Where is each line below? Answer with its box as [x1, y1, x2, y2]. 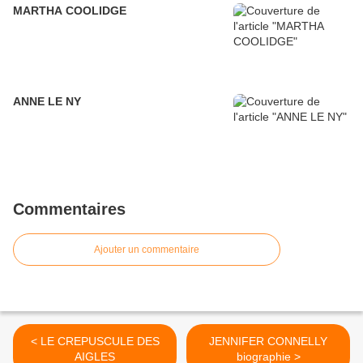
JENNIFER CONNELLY [209, 335, 327, 348]
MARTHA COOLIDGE [13, 4, 126, 18]
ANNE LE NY [13, 95, 81, 109]
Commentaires [13, 200, 126, 219]
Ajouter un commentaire [94, 244, 199, 256]
